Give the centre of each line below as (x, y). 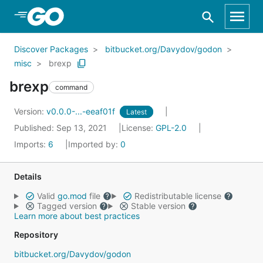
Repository (36, 235)
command (71, 87)
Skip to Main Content (71, 16)
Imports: (31, 144)
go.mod (72, 196)
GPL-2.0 (171, 128)
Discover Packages (51, 49)
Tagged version (67, 206)
